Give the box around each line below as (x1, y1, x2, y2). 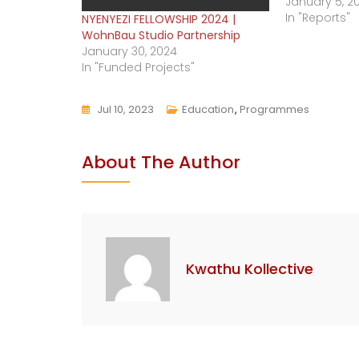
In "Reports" (285, 9, 351, 26)
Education (182, 101, 234, 117)
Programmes (240, 101, 309, 117)
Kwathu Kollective (186, 259, 313, 280)
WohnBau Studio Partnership (82, 26, 240, 43)
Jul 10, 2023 (97, 101, 154, 117)
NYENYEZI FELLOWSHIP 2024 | (82, 10, 236, 27)
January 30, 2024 (82, 42, 177, 59)
